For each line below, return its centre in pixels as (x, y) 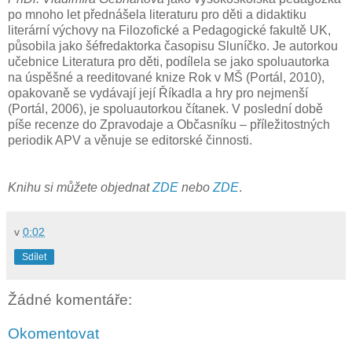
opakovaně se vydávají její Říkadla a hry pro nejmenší (158, 93)
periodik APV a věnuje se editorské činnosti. (130, 141)
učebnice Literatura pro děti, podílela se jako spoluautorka (169, 62)
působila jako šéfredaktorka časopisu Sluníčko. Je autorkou (173, 46)
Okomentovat (53, 334)
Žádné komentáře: (70, 299)
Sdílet (34, 257)
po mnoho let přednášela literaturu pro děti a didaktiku (157, 15)
